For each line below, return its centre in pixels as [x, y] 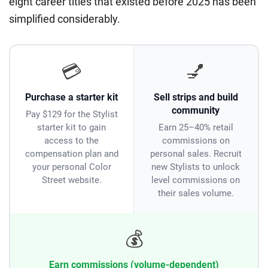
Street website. [71, 180]
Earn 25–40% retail [196, 127]
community [196, 110]
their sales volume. [196, 193]
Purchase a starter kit [72, 97]
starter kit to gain [72, 127]
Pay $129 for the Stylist [71, 114]
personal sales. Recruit [196, 153]
